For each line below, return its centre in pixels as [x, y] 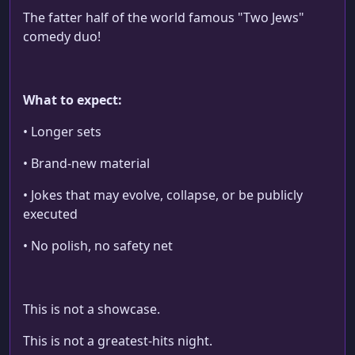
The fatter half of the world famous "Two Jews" [164, 18]
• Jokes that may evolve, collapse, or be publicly [163, 195]
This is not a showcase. [92, 309]
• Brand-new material [86, 164]
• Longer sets [62, 132]
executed [50, 214]
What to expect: [73, 100]
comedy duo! [62, 37]
